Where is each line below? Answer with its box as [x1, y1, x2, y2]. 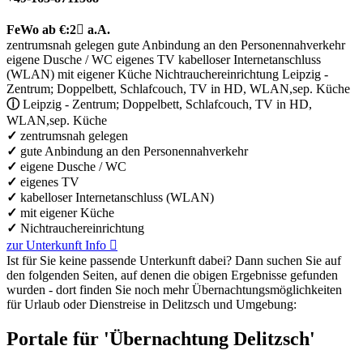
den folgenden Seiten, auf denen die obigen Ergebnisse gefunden [6, 267, 338, 282]
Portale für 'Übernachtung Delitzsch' [6, 327, 315, 349]
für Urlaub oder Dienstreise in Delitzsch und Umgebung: [6, 297, 297, 311]
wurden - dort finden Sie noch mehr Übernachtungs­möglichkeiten [6, 282, 342, 297]
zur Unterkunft [6, 237, 82, 252]
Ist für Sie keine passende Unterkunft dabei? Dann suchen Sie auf [6, 253, 341, 267]
